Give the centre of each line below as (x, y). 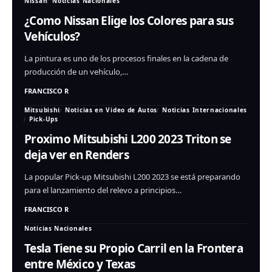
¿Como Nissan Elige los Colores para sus (129, 21)
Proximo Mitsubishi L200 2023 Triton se (128, 139)
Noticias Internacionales (205, 110)
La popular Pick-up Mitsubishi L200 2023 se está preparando (132, 177)
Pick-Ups (44, 119)
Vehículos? (52, 37)
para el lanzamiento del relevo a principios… (103, 190)
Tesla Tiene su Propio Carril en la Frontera (134, 249)
